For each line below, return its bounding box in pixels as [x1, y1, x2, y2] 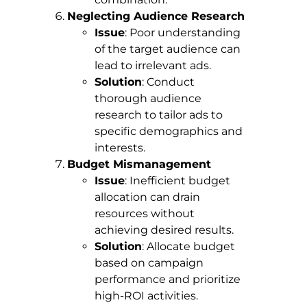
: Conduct [142, 75, 195, 89]
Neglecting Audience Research [67, 10, 245, 23]
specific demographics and [95, 125, 243, 138]
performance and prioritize [95, 273, 241, 286]
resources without [95, 207, 195, 221]
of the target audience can [95, 42, 241, 56]
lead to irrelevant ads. [95, 59, 211, 73]
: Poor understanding [125, 26, 241, 40]
